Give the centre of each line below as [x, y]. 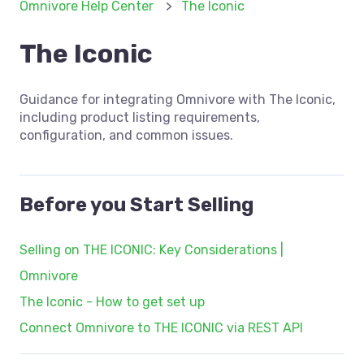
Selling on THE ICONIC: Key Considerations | [152, 250]
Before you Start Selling [136, 205]
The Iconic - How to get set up [112, 302]
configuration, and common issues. [126, 136]
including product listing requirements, [140, 118]
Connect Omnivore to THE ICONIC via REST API [161, 328]
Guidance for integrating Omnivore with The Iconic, [178, 100]
